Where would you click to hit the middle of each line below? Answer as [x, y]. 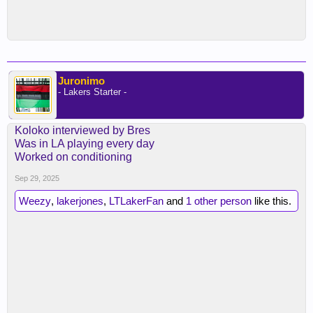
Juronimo [81, 81]
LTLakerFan [136, 201]
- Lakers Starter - [92, 92]
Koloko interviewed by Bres [82, 130]
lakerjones [80, 201]
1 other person [219, 201]
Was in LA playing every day [85, 144]
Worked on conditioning [73, 157]
